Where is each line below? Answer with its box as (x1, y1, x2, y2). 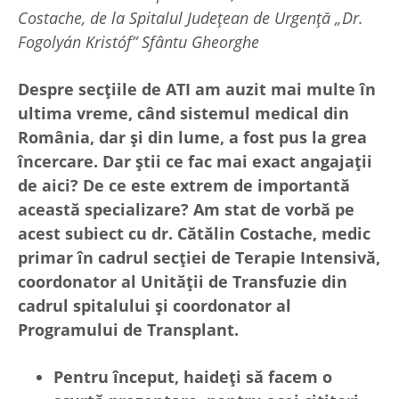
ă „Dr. (322, 7, 363, 29)
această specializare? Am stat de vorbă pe (18, 199, 354, 221)
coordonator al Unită (18, 271, 186, 293)
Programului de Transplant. (18, 319, 243, 341)
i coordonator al (163, 295, 291, 317)
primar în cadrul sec (18, 247, 179, 269)
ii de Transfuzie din (193, 271, 347, 293)
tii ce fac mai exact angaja (143, 151, 354, 173)
